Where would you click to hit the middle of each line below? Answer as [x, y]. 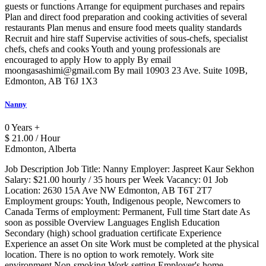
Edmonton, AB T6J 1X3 [51, 81]
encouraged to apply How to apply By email [88, 60]
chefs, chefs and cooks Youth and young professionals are [113, 49]
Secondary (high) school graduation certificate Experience [113, 233]
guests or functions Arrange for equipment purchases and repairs [125, 7]
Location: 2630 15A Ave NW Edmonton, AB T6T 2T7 [108, 191]
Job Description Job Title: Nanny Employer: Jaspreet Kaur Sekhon [129, 169]
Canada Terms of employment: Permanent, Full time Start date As [127, 212]
